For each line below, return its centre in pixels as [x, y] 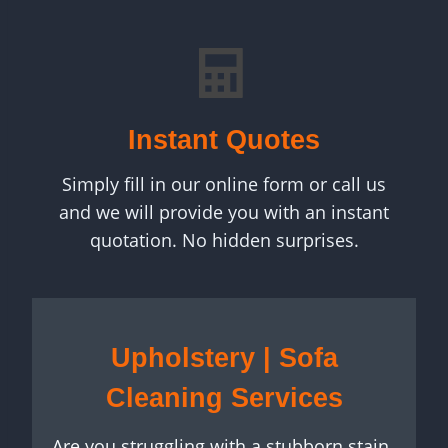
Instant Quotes [224, 140]
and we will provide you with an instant [224, 212]
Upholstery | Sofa [224, 358]
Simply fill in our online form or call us [224, 184]
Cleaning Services [224, 398]
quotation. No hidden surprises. [224, 240]
